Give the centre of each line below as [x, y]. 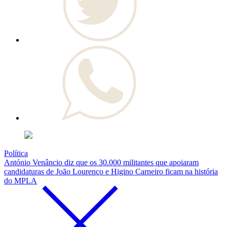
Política [16, 154]
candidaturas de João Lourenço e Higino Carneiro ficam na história [111, 172]
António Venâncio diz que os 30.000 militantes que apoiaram [101, 163]
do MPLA [21, 181]
